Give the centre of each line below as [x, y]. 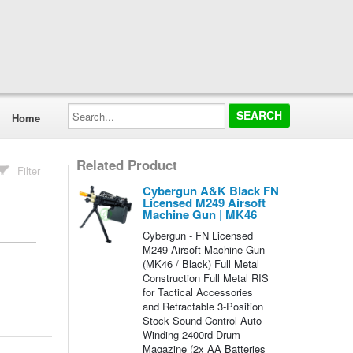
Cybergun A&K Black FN [210, 191]
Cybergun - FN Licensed [197, 235]
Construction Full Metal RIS [205, 278]
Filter [29, 171]
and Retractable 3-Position [203, 306]
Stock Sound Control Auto [202, 320]
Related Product [126, 165]
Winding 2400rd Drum [191, 334]
